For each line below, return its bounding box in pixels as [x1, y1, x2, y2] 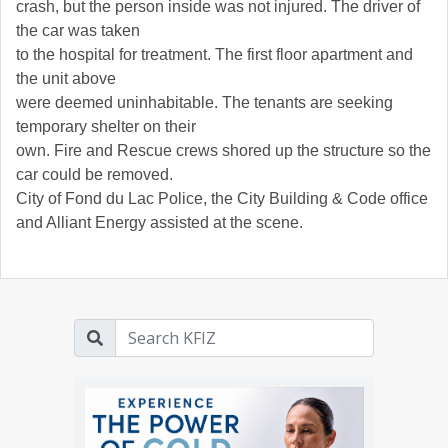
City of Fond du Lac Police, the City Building [16, 190, 328, 208]
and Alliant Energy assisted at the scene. [16, 214, 303, 232]
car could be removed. [16, 166, 173, 184]
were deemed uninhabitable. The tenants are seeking [16, 94, 393, 112]
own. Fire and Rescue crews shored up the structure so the [16, 142, 431, 160]
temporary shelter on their [16, 118, 196, 136]
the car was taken [16, 22, 140, 40]
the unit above [16, 70, 116, 88]
